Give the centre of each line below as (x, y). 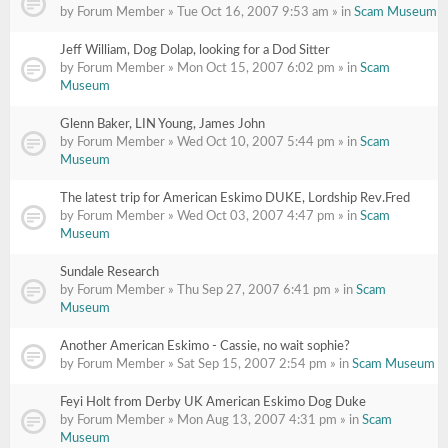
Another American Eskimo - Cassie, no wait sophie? (205, 346)
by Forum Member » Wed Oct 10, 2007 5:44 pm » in (210, 142)
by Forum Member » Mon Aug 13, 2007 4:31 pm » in (211, 420)
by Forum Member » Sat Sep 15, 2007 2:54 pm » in (206, 364)
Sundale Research (109, 272)
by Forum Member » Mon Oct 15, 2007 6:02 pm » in (210, 68)
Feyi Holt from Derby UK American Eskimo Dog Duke (213, 402)
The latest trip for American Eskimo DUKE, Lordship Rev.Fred (235, 198)
